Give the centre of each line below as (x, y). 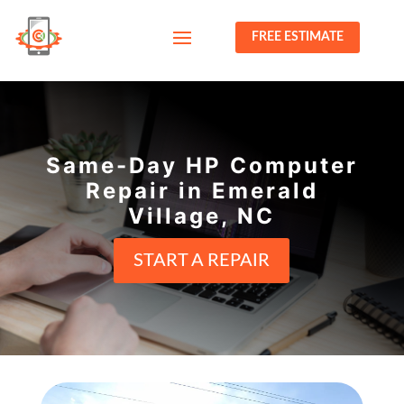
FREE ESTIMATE (298, 37)
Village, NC (202, 216)
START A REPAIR (202, 261)
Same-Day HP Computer (202, 165)
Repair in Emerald (202, 191)
